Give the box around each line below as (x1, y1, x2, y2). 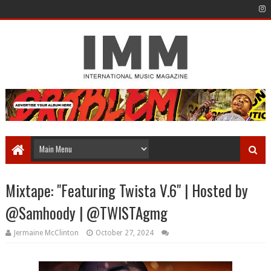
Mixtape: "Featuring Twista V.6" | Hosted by (5, 179, 248, 202)
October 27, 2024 (95, 229, 154, 238)
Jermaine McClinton (13, 229, 80, 238)
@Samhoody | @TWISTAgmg (5, 201, 168, 224)
